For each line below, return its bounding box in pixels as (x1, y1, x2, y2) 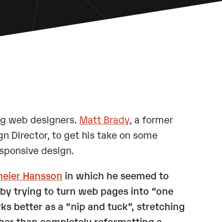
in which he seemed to (62, 168, 169, 181)
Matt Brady (79, 112, 130, 126)
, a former (129, 112, 173, 126)
